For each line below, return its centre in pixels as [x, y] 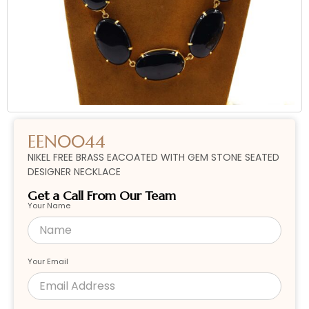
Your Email [48, 261]
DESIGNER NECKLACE [74, 172]
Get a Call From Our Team [102, 195]
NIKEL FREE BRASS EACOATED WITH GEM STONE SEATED [153, 158]
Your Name [49, 205]
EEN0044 [67, 142]
